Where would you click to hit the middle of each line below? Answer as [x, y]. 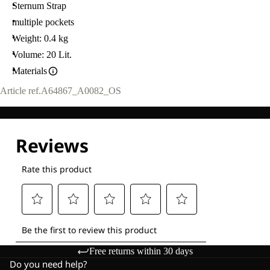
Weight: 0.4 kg [40, 38]
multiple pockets [43, 22]
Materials [30, 71]
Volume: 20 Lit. [42, 55]
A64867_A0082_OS [81, 91]
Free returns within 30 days [141, 251]
